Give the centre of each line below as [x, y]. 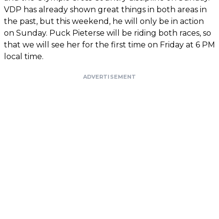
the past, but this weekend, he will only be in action [104, 21]
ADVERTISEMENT [109, 77]
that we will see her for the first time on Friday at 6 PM [109, 44]
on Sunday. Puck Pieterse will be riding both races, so [108, 33]
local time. [24, 56]
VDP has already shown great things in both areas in [105, 9]
